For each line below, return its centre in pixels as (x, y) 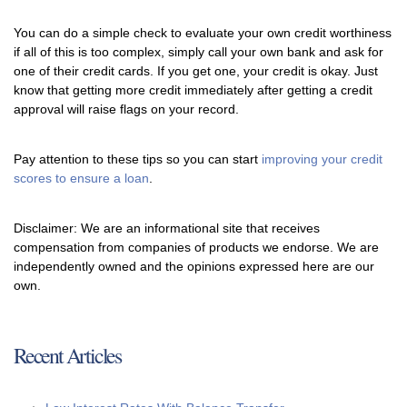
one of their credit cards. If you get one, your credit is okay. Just (196, 70)
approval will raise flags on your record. (126, 109)
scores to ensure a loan (81, 178)
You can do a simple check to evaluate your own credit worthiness (203, 32)
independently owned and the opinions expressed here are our (194, 266)
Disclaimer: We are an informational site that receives (167, 228)
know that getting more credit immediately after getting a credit (193, 89)
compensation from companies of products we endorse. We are (196, 247)
